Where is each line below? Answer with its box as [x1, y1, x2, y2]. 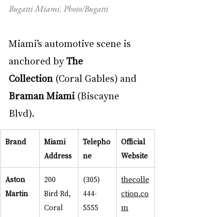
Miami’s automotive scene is [9, 37, 133, 50]
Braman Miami [9, 89, 75, 102]
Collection [9, 72, 53, 85]
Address [44, 151, 72, 161]
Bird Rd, [44, 188, 73, 199]
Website [121, 151, 148, 161]
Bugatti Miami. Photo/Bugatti [9, 3, 108, 15]
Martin [5, 188, 28, 199]
